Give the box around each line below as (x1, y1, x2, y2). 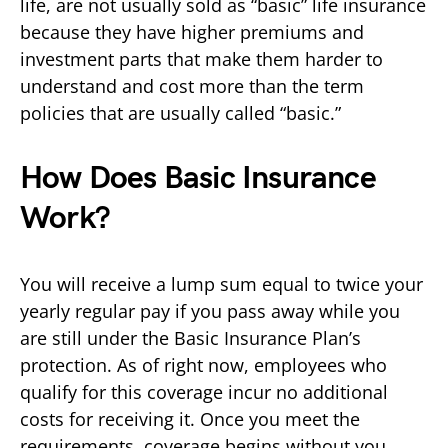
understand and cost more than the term (20, 73, 364, 98)
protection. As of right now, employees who (20, 352, 387, 377)
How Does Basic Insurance (20, 158, 376, 198)
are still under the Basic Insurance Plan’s (20, 325, 361, 350)
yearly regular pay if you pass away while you (20, 298, 400, 323)
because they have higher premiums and (20, 19, 364, 44)
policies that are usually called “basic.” (20, 100, 341, 125)
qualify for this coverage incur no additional (20, 379, 388, 404)
